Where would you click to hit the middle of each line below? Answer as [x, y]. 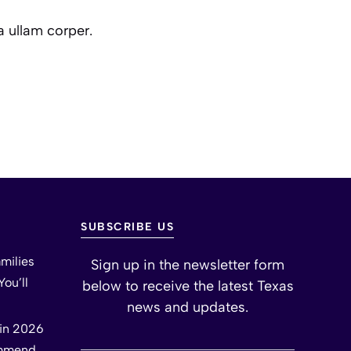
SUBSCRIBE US [127, 226]
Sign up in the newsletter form [188, 264]
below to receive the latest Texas [188, 286]
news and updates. [188, 307]
